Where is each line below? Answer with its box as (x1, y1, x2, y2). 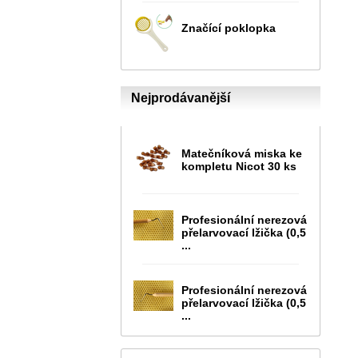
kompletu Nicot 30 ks (181, 159, 296, 173)
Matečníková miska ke (181, 146, 302, 160)
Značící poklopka (181, 21, 276, 34)
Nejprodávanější (131, 90, 230, 105)
